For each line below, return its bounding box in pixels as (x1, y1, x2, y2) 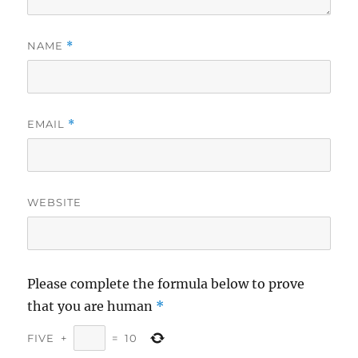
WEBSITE (27, 196, 82, 209)
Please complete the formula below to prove (27, 276, 305, 292)
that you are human (27, 298, 153, 315)
